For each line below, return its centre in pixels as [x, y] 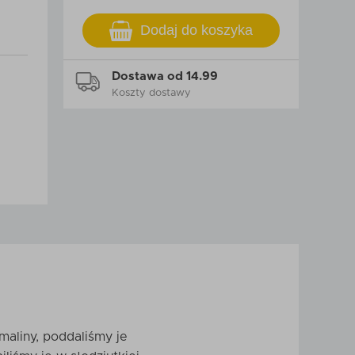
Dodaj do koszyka [196, 30]
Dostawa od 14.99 [165, 76]
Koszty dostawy [151, 93]
